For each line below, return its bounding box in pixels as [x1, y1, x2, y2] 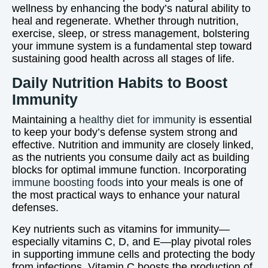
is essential [196, 114, 252, 126]
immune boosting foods [12, 176, 123, 188]
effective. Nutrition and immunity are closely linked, [12, 139, 254, 151]
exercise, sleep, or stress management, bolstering [12, 28, 249, 39]
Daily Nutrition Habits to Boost [12, 74, 227, 91]
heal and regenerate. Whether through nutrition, [12, 15, 239, 27]
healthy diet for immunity [79, 114, 196, 126]
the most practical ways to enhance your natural [12, 189, 240, 201]
